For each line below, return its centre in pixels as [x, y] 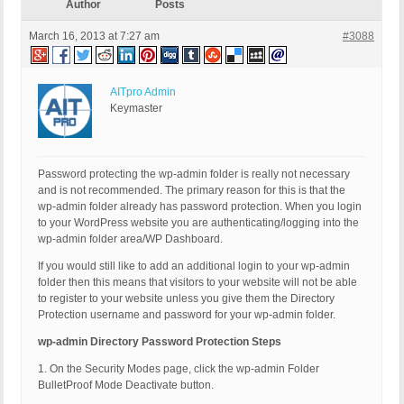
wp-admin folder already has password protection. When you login [200, 207]
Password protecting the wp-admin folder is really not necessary [194, 174]
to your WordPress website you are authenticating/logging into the [198, 223]
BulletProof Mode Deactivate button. [126, 386]
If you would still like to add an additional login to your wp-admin [194, 266]
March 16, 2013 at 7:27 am [94, 37]
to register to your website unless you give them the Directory [186, 299]
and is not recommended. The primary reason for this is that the [192, 191]
